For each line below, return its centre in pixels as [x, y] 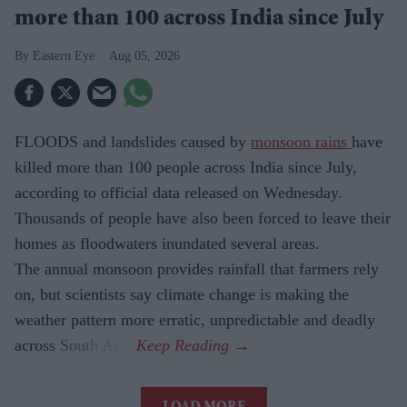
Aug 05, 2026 [144, 55]
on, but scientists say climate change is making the [182, 294]
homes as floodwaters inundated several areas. [167, 243]
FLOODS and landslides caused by [133, 141]
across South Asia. [75, 345]
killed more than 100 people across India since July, [186, 167]
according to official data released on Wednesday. [179, 192]
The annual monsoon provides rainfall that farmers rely [197, 268]
